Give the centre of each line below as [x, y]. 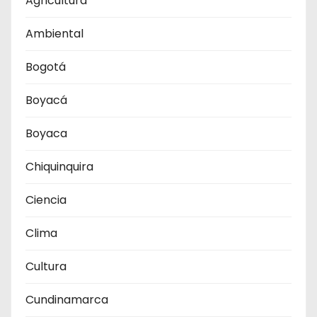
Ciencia [46, 200]
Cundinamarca [67, 300]
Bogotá [46, 67]
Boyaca [46, 134]
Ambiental [54, 34]
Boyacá [46, 100]
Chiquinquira [59, 167]
